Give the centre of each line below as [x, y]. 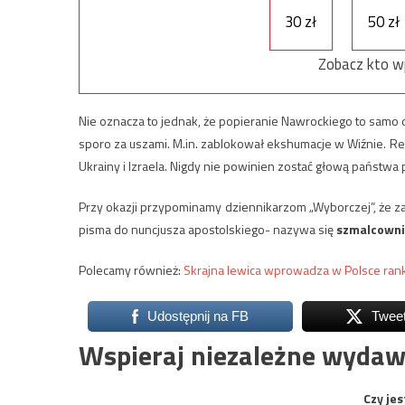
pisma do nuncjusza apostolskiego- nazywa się [207, 229]
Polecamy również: [131, 269]
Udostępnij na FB [198, 316]
